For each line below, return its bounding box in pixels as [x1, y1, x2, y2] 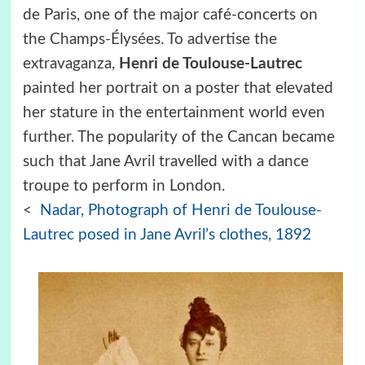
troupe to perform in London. [22, 178, 225, 195]
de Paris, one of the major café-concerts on [22, 7, 318, 24]
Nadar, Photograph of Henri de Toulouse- [39, 203, 322, 219]
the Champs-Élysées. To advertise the [22, 32, 277, 48]
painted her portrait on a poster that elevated [22, 81, 333, 97]
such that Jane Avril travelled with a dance [22, 154, 309, 170]
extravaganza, [22, 56, 119, 73]
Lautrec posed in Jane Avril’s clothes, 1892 [22, 227, 311, 244]
